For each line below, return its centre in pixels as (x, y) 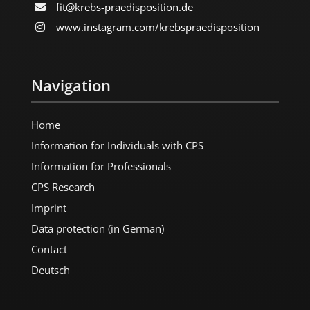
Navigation (71, 85)
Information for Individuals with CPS (117, 145)
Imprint (48, 207)
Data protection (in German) (97, 228)
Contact (49, 249)
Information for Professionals (101, 166)
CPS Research (63, 186)
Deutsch (50, 270)
